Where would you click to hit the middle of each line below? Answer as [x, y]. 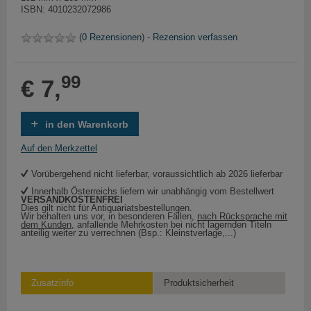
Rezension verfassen [195, 37]
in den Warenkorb [87, 125]
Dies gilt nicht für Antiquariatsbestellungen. [107, 208]
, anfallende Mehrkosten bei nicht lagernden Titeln [171, 225]
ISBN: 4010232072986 [66, 9]
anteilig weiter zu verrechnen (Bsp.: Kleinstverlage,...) [128, 233]
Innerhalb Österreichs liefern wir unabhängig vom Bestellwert [153, 192]
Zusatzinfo [52, 283]
